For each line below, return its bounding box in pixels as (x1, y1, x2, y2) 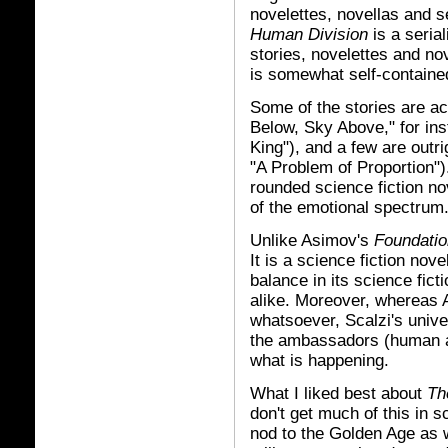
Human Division (250, 25, 368, 44)
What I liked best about (250, 384, 427, 403)
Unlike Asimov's (250, 231, 374, 250)
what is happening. (250, 351, 389, 370)
